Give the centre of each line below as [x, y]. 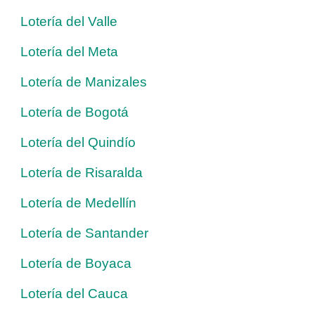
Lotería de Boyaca [76, 263]
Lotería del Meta [69, 51]
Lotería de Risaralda [82, 172]
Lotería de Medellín [78, 202]
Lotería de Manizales [84, 82]
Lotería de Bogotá [75, 112]
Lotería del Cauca [74, 293]
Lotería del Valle [69, 21]
